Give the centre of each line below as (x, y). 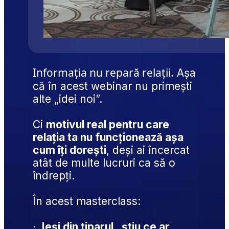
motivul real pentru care (108, 125)
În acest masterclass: (87, 201)
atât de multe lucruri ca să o (104, 163)
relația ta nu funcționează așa (108, 138)
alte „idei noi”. (68, 99)
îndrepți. (54, 176)
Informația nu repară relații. (104, 73)
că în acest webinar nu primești (113, 86)
